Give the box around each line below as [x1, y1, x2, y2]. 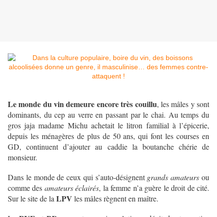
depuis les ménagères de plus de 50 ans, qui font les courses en [8, 131, 209, 141]
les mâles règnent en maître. [72, 193, 158, 204]
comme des [8, 183, 45, 193]
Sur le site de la [8, 193, 56, 204]
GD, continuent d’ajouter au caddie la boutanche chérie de [8, 141, 209, 152]
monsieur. [8, 152, 37, 163]
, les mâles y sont [156, 99, 210, 109]
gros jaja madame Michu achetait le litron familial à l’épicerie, [8, 120, 209, 131]
